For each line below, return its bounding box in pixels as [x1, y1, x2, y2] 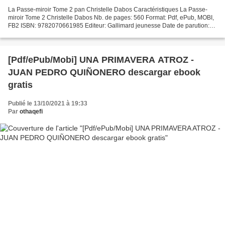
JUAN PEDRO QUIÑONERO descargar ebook [8, 67, 200, 78]
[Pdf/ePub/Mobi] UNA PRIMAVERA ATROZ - [8, 55, 194, 65]
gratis [8, 80, 33, 90]
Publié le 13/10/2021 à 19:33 [8, 100, 87, 107]
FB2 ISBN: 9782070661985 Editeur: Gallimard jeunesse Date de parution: [8, 22, 209, 30]
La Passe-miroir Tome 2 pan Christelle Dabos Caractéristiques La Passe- [8, 6, 207, 14]
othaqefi [20, 108, 43, 116]
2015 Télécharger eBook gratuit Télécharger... [8, 30, 133, 38]
